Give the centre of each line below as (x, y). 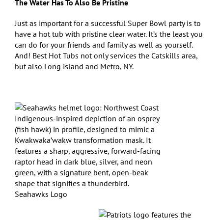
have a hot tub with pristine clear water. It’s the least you (109, 34)
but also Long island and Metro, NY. (74, 66)
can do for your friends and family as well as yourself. (104, 44)
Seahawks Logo (41, 194)
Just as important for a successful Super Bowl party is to (108, 23)
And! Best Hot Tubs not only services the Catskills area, (106, 55)
